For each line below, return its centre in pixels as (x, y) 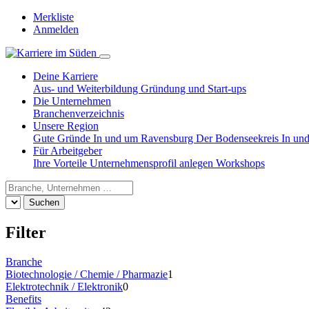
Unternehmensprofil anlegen (153, 163)
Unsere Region (66, 126)
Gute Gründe (63, 138)
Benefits (23, 299)
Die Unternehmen (72, 101)
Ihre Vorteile (61, 163)
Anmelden (56, 29)
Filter (26, 232)
